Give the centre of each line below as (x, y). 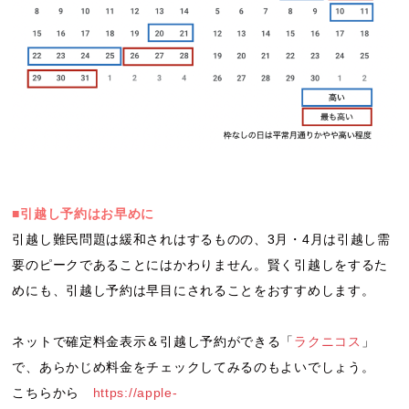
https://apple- (135, 392)
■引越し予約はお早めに (84, 213)
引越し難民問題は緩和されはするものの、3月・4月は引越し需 (201, 239)
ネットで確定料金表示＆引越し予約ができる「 (153, 341)
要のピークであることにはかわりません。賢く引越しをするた (200, 264)
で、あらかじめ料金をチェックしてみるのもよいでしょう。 (194, 367)
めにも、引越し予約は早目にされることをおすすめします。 (194, 290)
